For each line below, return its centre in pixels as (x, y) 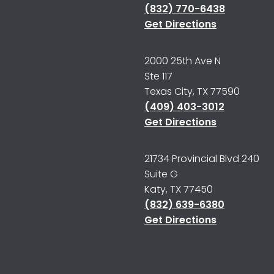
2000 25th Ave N (183, 61)
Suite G (161, 174)
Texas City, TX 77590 (192, 91)
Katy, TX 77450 (179, 189)
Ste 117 (158, 76)
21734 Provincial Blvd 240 (202, 159)
